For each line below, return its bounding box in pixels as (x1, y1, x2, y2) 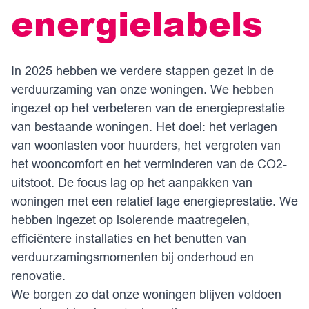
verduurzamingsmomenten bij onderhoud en (11, 250, 254, 264)
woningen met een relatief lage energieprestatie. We (11, 194, 298, 208)
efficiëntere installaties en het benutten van (11, 231, 246, 246)
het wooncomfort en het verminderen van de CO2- (11, 157, 287, 171)
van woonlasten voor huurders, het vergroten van (11, 138, 281, 152)
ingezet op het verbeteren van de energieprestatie (11, 101, 285, 115)
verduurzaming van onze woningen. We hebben (11, 82, 274, 97)
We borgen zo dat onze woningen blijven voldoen (11, 287, 281, 301)
